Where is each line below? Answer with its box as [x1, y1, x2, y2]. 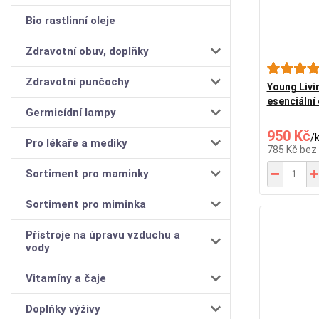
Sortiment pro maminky [26, 167, 149, 180]
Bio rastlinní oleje [26, 14, 115, 27]
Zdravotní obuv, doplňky [26, 44, 149, 58]
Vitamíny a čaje [26, 271, 106, 285]
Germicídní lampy [26, 105, 116, 119]
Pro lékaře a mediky [26, 136, 127, 150]
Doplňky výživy [26, 302, 100, 315]
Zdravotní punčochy [26, 75, 130, 88]
